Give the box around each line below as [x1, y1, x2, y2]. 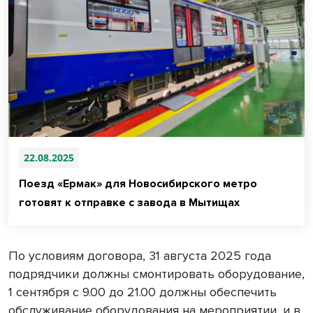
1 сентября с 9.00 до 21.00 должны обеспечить [8, 284, 277, 300]
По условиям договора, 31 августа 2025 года [8, 248, 271, 264]
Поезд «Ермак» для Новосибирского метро [19, 177, 257, 191]
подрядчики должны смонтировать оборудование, [8, 266, 305, 282]
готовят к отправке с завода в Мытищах [19, 196, 240, 210]
